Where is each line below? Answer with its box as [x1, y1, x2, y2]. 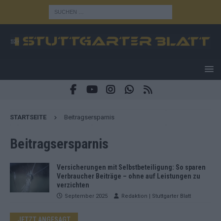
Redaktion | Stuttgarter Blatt [121, 192, 191, 199]
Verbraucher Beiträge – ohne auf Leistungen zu [57, 172, 200, 180]
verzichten [57, 181, 89, 189]
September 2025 [65, 192, 108, 199]
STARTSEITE [10, 113, 46, 121]
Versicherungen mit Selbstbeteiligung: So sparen [57, 163, 206, 171]
